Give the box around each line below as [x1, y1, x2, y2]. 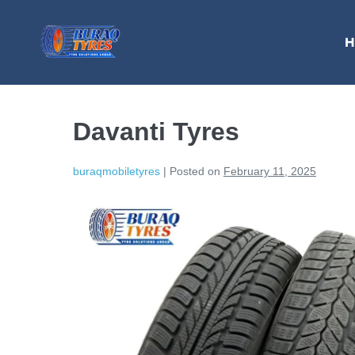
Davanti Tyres [73, 117, 239, 146]
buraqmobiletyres [73, 165, 160, 177]
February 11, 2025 [223, 165, 316, 177]
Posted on [170, 165, 220, 177]
